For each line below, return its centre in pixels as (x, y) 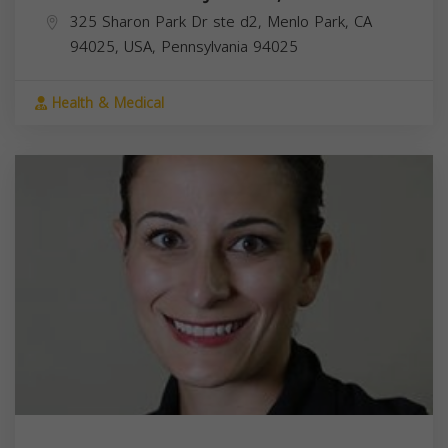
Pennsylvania (204, 46)
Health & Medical (105, 103)
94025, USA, (115, 46)
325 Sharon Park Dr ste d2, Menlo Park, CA (221, 21)
